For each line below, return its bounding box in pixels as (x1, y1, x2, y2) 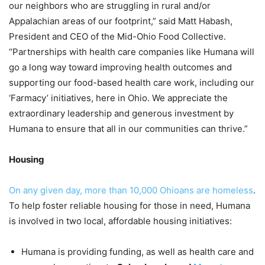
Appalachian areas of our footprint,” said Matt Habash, (9, 15, 232, 27)
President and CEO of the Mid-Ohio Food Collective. (9, 31, 226, 43)
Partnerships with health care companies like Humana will (12, 46, 254, 58)
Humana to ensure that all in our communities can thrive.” (9, 123, 248, 135)
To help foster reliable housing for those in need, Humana (9, 200, 250, 212)
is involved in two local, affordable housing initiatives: (9, 215, 232, 227)
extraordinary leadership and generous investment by (9, 108, 234, 119)
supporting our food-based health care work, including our (9, 77, 254, 89)
